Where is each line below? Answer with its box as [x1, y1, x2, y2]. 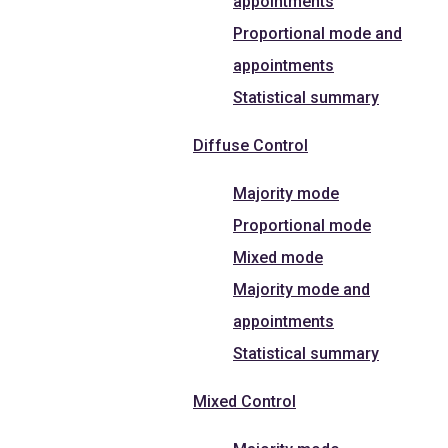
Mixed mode [233, 247, 323, 267]
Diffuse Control [193, 135, 308, 155]
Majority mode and [233, 279, 370, 299]
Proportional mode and [233, 23, 402, 43]
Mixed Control [193, 391, 296, 411]
